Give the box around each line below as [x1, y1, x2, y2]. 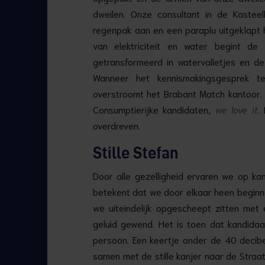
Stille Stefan [93, 144, 179, 162]
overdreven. [93, 118, 140, 131]
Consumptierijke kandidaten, [93, 102, 215, 115]
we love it [215, 102, 258, 115]
